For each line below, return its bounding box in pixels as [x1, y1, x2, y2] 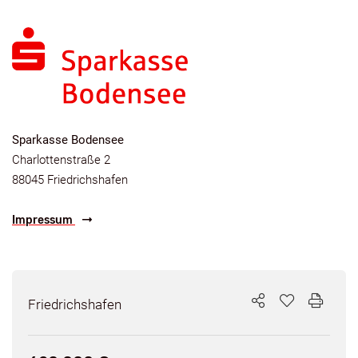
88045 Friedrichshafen [12, 172, 128, 187]
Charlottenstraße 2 [12, 152, 110, 167]
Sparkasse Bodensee [12, 132, 124, 147]
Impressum [12, 213, 75, 227]
